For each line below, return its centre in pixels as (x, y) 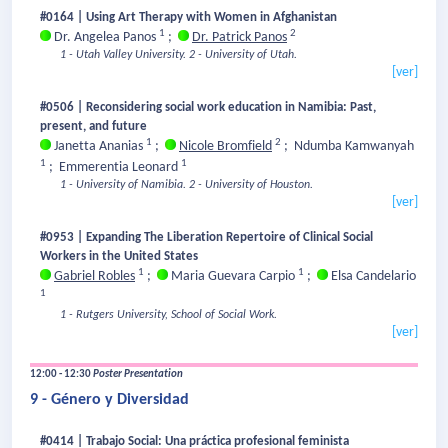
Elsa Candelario (372, 277)
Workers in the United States (120, 257)
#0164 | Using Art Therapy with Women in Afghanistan (190, 18)
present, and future (93, 127)
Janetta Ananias (98, 147)
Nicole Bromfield (225, 147)
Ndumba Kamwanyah (354, 147)
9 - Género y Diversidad (109, 400)
